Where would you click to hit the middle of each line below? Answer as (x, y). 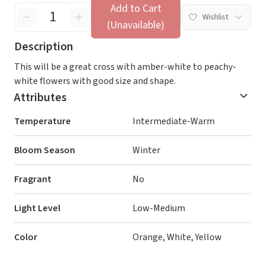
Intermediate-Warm (174, 121)
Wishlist (216, 17)
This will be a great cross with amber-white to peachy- (125, 67)
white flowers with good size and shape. (95, 81)
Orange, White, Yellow (177, 237)
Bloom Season (45, 150)
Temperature (43, 121)
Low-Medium (159, 208)
